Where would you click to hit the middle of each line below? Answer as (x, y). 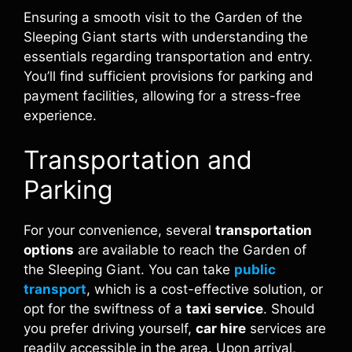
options (49, 250)
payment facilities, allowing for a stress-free (162, 95)
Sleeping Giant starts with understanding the (166, 37)
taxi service (225, 309)
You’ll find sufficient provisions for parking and (169, 76)
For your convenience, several (119, 230)
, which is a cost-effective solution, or (205, 289)
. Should (289, 309)
